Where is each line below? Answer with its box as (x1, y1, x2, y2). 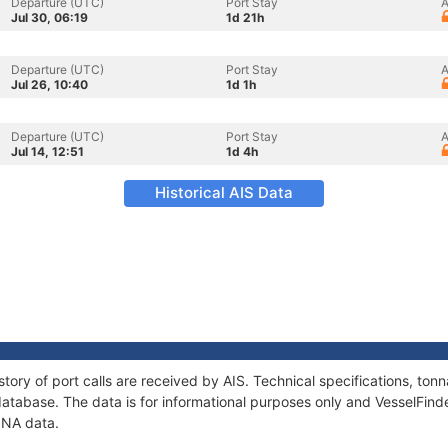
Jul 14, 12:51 (11, 144, 84, 159)
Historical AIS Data (155, 183, 293, 202)
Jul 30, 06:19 (11, 10, 88, 25)
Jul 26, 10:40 (11, 77, 88, 92)
